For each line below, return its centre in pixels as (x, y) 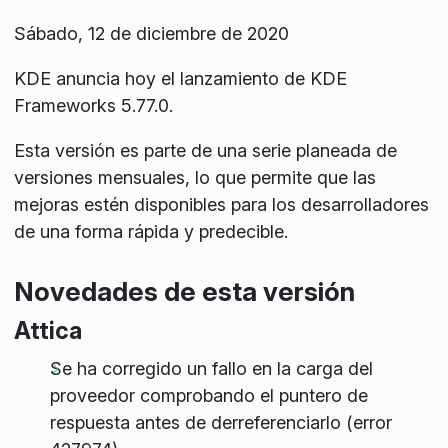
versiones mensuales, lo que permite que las (194, 177)
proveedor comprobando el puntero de (208, 395)
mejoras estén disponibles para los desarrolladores (221, 204)
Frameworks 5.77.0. (93, 105)
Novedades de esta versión (184, 291)
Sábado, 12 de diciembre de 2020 (151, 33)
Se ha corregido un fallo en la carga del (211, 368)
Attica (47, 331)
